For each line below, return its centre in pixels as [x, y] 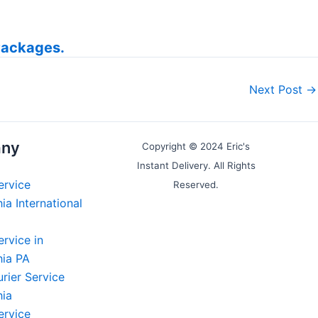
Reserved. [196, 185]
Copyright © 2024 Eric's [196, 146]
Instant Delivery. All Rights [196, 165]
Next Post [278, 89]
